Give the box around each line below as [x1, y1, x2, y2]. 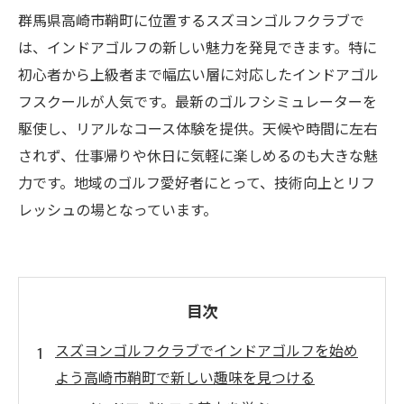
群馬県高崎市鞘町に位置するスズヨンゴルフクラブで [18, 9, 364, 31]
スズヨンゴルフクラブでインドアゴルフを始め [55, 339, 358, 361]
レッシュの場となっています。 [18, 198, 217, 220]
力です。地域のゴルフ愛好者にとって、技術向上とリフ [18, 171, 375, 193]
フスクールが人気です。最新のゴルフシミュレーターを [18, 90, 377, 112]
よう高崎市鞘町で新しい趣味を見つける [55, 366, 315, 388]
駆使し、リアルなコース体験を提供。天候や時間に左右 [18, 117, 378, 139]
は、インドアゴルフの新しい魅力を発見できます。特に [18, 36, 377, 58]
